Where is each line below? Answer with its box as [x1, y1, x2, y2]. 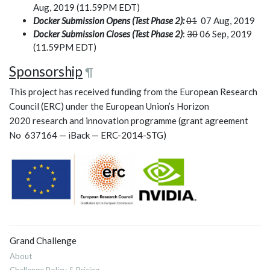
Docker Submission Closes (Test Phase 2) [33, 28, 183, 40]
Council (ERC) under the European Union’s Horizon [9, 101, 209, 112]
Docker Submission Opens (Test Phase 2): [33, 15, 184, 27]
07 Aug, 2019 [197, 15, 257, 27]
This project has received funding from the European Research [9, 86, 257, 98]
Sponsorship [9, 63, 83, 80]
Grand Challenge [10, 235, 77, 246]
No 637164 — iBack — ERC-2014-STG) [9, 130, 166, 141]
